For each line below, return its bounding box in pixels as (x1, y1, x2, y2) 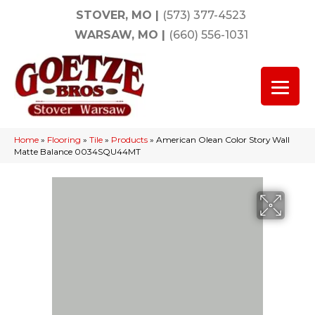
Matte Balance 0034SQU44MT (14, 146, 141, 157)
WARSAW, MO (74, 28, 158, 41)
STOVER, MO (76, 8, 152, 22)
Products (111, 134, 148, 145)
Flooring (47, 134, 81, 145)
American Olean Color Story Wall (156, 134, 290, 145)
